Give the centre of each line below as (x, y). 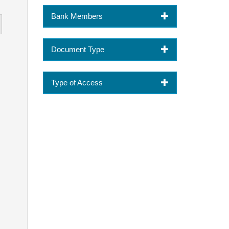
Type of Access (77, 82)
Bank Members (77, 16)
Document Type (77, 49)
